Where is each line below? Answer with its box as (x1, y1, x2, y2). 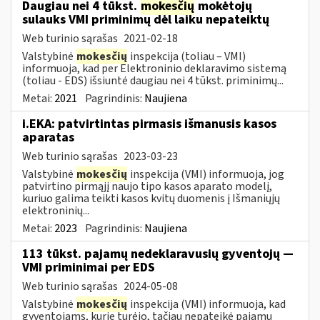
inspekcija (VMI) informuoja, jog (128, 166, 284, 182)
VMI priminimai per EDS (22, 258, 155, 276)
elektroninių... (22, 202, 89, 219)
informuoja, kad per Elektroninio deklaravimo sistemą (22, 60, 286, 76)
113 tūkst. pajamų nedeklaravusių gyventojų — (22, 244, 294, 263)
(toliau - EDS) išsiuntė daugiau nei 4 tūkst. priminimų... (22, 72, 284, 89)
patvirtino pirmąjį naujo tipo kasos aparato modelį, (22, 178, 272, 194)
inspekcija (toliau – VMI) (128, 48, 246, 64)
